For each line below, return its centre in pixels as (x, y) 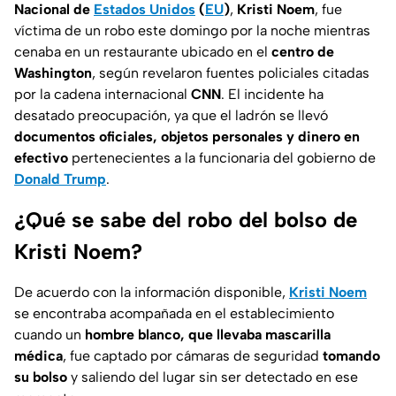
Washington (53, 73)
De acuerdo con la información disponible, (152, 293)
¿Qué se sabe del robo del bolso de (186, 220)
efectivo (41, 158)
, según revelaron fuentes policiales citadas (231, 73)
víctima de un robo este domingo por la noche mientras (192, 31)
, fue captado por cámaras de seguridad (193, 356)
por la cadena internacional (103, 95)
